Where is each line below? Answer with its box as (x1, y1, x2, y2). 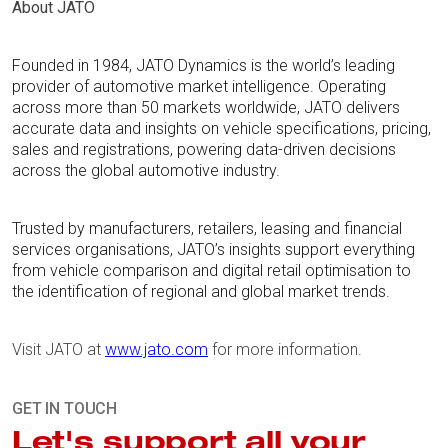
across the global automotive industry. (12, 161, 280, 181)
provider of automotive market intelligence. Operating (12, 77, 386, 97)
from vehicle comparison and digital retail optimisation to (12, 261, 411, 281)
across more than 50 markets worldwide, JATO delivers (12, 98, 400, 118)
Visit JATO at (12, 340, 105, 360)
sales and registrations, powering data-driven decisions (12, 140, 396, 160)
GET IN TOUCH (12, 399, 118, 419)
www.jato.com (105, 340, 208, 360)
